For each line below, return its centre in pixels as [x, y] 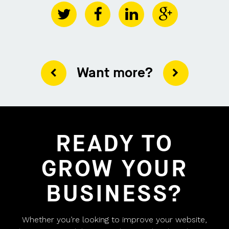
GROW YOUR [114, 169]
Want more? [114, 73]
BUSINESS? [114, 194]
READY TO [114, 144]
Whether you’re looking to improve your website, [114, 219]
